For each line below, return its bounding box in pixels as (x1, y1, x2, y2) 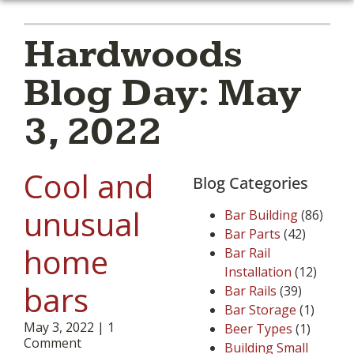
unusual (24, 202, 141, 247)
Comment (24, 334, 81, 352)
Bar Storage (224, 301, 296, 319)
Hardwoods (24, 32, 243, 79)
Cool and (24, 164, 153, 209)
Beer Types (224, 320, 292, 338)
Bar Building (224, 206, 298, 224)
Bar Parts (224, 225, 281, 243)
